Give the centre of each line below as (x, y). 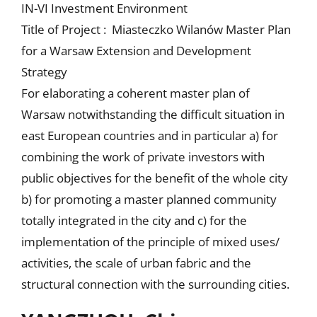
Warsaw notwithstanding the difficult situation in (152, 114)
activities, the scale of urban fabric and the (136, 263)
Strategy (44, 71)
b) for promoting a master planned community (149, 199)
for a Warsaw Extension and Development (136, 50)
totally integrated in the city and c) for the (134, 220)
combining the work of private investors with (143, 156)
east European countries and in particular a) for (149, 135)
